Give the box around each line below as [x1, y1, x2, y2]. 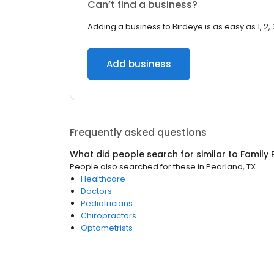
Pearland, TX [206, 161, 256, 172]
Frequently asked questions [70, 125, 207, 139]
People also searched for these [70, 161, 196, 172]
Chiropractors [81, 210, 136, 221]
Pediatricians [81, 198, 133, 209]
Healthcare [81, 173, 125, 185]
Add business [106, 57, 171, 70]
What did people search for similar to [70, 148, 240, 160]
